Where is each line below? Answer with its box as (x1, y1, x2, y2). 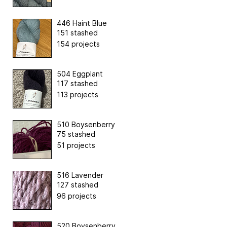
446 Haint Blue (57, 18, 107, 27)
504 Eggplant (57, 69, 103, 78)
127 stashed (57, 180, 98, 189)
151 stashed (57, 28, 98, 37)
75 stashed (57, 129, 95, 138)
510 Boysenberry (57, 120, 115, 129)
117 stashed (57, 79, 98, 88)
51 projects (57, 140, 95, 149)
